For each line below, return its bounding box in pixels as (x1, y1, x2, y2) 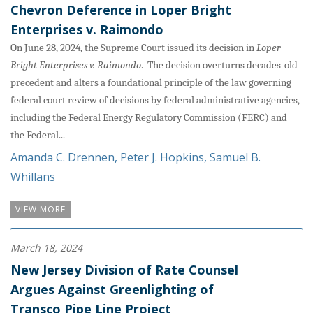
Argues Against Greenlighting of (10, 280, 214, 298)
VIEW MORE (15, 203, 66, 215)
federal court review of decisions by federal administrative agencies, (10, 94, 300, 106)
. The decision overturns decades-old (141, 59, 298, 71)
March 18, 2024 (10, 240, 82, 254)
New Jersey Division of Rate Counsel (10, 261, 238, 278)
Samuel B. (210, 149, 261, 165)
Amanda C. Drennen (10, 149, 115, 165)
